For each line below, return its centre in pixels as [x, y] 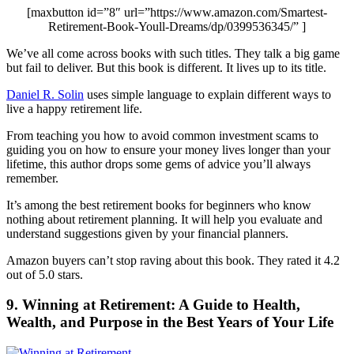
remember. [32, 178]
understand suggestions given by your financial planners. [147, 233]
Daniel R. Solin [45, 94]
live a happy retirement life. [74, 108]
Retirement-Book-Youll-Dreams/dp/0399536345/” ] [177, 26]
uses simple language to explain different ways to [207, 94]
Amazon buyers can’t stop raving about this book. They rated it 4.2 [173, 260]
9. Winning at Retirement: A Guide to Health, [153, 305]
